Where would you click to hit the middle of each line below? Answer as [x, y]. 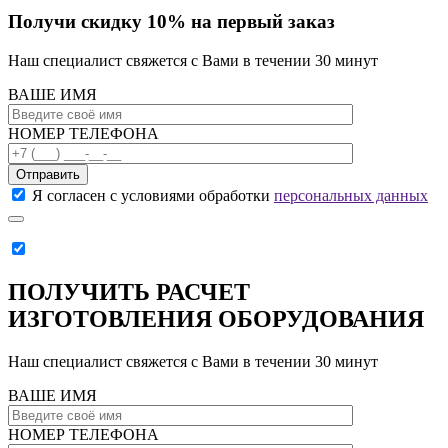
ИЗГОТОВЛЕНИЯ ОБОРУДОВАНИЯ [216, 318]
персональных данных [351, 195]
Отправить [48, 174]
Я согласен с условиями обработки [153, 195]
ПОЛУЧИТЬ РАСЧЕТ [129, 291]
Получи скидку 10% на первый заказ [171, 21]
